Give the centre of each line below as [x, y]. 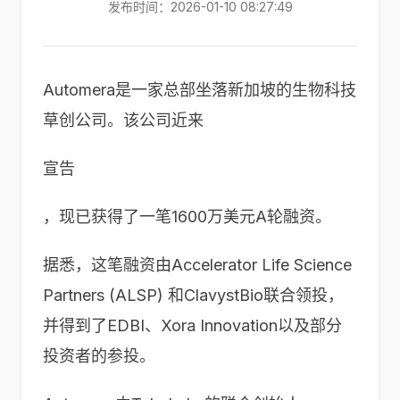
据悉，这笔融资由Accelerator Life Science [197, 265]
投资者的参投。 [99, 356]
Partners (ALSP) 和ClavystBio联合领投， [193, 295]
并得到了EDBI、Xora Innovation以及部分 [192, 325]
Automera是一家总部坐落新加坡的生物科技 [200, 90]
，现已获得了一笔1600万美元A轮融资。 [187, 217]
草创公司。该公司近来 [123, 120]
